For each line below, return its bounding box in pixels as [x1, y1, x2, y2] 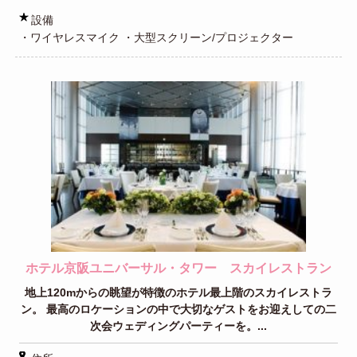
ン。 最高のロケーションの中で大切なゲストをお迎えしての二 [20, 303, 336, 316]
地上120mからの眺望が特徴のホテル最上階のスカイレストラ [24, 286, 332, 299]
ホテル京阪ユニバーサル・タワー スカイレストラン [25, 261, 331, 275]
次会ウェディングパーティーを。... [89, 320, 267, 332]
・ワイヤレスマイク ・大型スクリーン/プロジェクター [18, 30, 293, 44]
